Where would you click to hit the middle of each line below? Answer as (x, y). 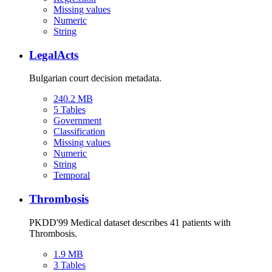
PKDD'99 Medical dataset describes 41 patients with (130, 222)
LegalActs (54, 55)
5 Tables (70, 110)
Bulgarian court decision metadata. (95, 78)
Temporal (72, 175)
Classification (79, 132)
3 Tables (70, 265)
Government (77, 121)
